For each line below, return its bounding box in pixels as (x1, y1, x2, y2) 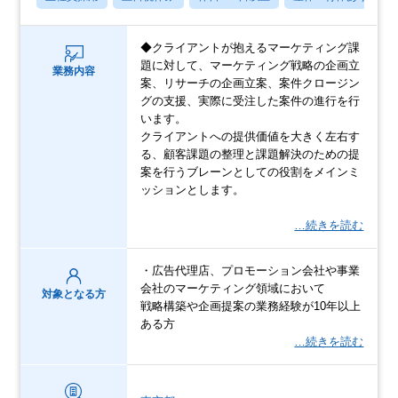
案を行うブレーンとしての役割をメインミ (140, 164, 361, 179)
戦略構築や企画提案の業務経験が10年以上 (140, 298, 362, 313)
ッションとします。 (140, 182, 245, 196)
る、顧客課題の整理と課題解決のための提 (140, 147, 361, 161)
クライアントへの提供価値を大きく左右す (140, 129, 361, 143)
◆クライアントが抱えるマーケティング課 (140, 40, 361, 54)
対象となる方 (42, 287, 107, 300)
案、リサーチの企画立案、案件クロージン (140, 76, 361, 90)
